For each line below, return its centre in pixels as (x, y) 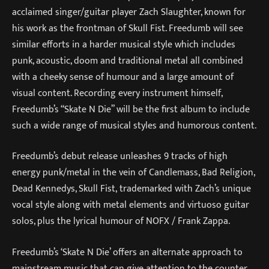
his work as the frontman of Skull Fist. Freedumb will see (128, 28)
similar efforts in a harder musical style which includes (124, 44)
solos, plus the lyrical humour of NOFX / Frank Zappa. (121, 221)
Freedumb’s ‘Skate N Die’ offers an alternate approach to (127, 252)
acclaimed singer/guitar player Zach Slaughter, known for (129, 12)
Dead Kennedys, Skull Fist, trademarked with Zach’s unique (131, 189)
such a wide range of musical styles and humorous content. (134, 125)
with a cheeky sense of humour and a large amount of (123, 77)
